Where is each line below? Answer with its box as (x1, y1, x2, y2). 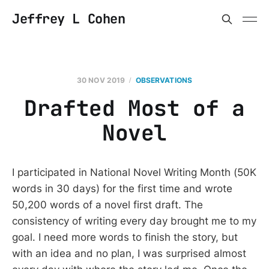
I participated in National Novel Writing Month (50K (12, 166, 256, 178)
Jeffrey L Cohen (12, 10, 125, 28)
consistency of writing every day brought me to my (12, 215, 256, 227)
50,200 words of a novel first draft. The (12, 199, 203, 211)
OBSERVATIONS (135, 76, 193, 85)
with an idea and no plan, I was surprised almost (12, 247, 246, 259)
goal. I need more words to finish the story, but (12, 231, 238, 243)
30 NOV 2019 (76, 76, 125, 85)
